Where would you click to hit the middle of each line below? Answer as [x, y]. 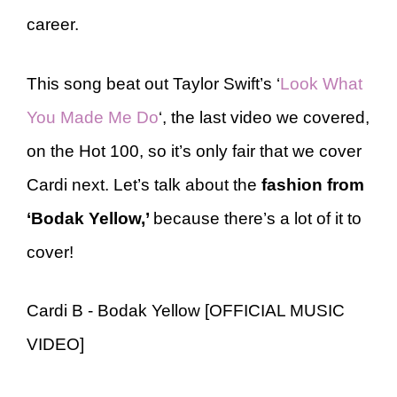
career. [55, 24]
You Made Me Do [93, 117]
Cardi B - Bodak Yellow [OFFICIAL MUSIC [186, 311]
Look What [321, 83]
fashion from [313, 184]
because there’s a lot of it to [257, 218]
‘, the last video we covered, [264, 117]
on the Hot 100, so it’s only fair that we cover [194, 151]
